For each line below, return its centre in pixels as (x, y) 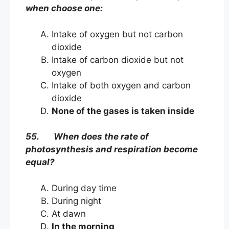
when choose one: (64, 8)
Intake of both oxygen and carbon (121, 85)
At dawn (82, 213)
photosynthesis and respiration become (112, 150)
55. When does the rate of (87, 137)
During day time (96, 188)
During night (76, 201)
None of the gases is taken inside (123, 111)
